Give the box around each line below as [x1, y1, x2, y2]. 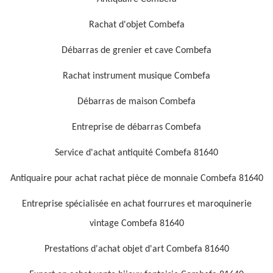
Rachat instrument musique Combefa [63, 71, 210, 81]
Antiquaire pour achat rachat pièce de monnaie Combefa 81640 [10, 174, 263, 183]
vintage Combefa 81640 [89, 219, 184, 229]
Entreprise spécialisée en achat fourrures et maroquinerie [21, 199, 252, 209]
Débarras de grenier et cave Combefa [62, 46, 211, 55]
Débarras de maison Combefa [77, 97, 196, 107]
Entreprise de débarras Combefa [72, 122, 201, 132]
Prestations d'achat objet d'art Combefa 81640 [44, 244, 229, 254]
